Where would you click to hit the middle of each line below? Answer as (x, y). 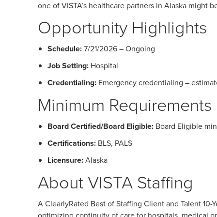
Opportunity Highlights (123, 27)
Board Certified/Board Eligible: (101, 126)
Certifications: (72, 143)
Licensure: (65, 160)
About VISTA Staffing (116, 182)
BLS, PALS (114, 143)
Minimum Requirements (125, 104)
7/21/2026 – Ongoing (118, 48)
